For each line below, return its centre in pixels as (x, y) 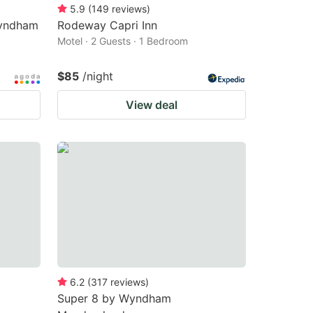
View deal (152, 104)
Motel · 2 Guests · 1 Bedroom (123, 41)
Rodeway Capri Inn (107, 25)
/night (98, 76)
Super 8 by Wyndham (114, 298)
